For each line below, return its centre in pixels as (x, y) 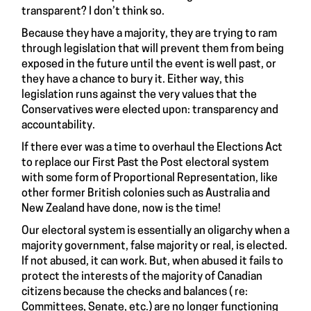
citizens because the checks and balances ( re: (135, 293)
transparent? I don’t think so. (93, 12)
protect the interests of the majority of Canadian (142, 277)
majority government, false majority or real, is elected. (154, 247)
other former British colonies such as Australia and (146, 194)
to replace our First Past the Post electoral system (145, 163)
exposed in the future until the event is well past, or (149, 65)
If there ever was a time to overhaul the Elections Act (152, 148)
